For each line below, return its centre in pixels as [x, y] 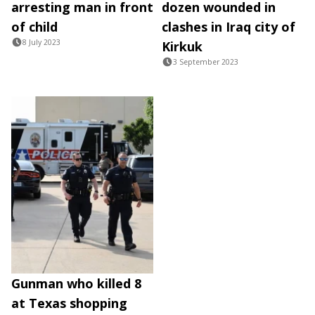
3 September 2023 [206, 62]
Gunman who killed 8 [76, 284]
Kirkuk [182, 46]
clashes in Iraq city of [229, 26]
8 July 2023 [41, 42]
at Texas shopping [69, 303]
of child [34, 26]
